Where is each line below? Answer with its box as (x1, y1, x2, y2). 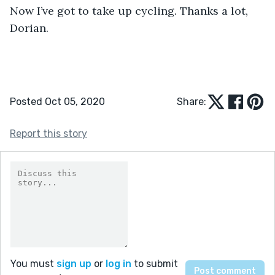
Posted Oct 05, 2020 (10, 95, 105, 107)
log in (106, 257, 131, 269)
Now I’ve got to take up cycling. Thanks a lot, (10, 3, 251, 18)
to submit (131, 257, 178, 269)
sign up (56, 257, 91, 269)
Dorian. (10, 20, 48, 35)
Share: (177, 95, 206, 107)
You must (10, 257, 56, 269)
